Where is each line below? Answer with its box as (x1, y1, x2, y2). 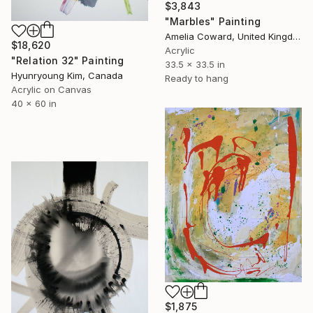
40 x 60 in (11, 98, 57, 110)
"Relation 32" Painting (11, 54, 124, 67)
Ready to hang (165, 72, 228, 84)
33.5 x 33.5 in (165, 58, 225, 70)
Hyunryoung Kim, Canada (11, 70, 123, 82)
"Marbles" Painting (165, 15, 261, 27)
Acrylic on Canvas (11, 84, 92, 96)
